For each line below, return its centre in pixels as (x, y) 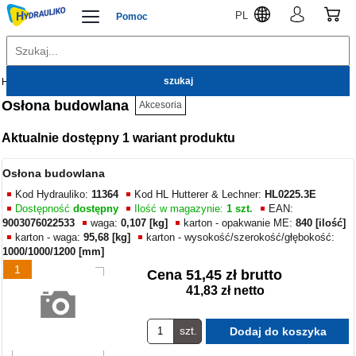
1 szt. (240, 208)
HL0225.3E (291, 194)
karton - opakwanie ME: (240, 222)
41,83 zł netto (225, 290)
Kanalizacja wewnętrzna (112, 82)
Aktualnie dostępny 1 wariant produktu (119, 138)
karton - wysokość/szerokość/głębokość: (241, 237)
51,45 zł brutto (234, 275)
